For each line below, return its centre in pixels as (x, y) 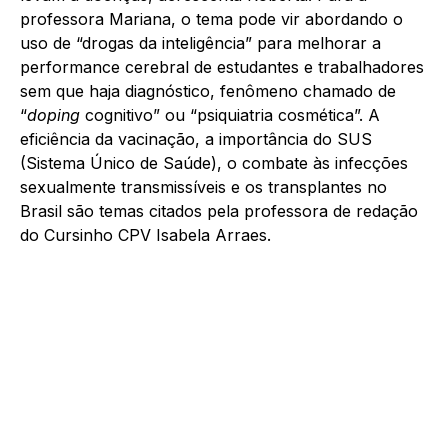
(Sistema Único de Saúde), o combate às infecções (214, 163)
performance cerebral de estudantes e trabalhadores (222, 67)
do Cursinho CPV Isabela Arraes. (145, 235)
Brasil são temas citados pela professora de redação (219, 211)
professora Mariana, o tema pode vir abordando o (211, 19)
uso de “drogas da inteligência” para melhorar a (200, 43)
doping (53, 115)
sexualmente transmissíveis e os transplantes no (203, 187)
